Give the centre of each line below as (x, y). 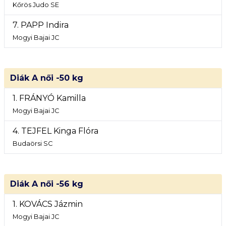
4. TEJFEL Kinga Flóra (55, 131)
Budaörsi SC (33, 144)
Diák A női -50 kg (47, 78)
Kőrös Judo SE (36, 5)
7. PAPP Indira (41, 25)
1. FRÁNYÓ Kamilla (49, 98)
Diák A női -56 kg (47, 184)
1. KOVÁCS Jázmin (48, 204)
